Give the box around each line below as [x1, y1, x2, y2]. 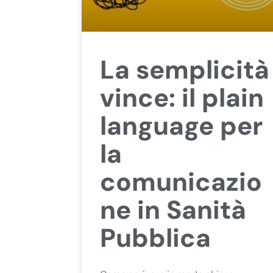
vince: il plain [100, 80, 264, 115]
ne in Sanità [100, 193, 247, 227]
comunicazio [100, 165, 263, 199]
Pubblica [100, 221, 211, 255]
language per [100, 108, 263, 143]
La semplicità [100, 52, 270, 87]
